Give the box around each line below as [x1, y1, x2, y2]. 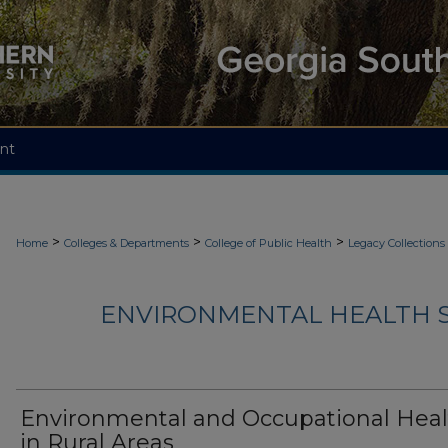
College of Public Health [205, 236, 332, 250]
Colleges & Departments [64, 236, 189, 250]
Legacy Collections [348, 236, 445, 250]
